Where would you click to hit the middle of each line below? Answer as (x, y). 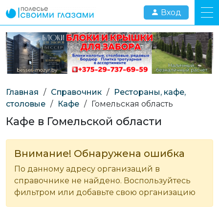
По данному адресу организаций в (87, 169)
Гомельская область (132, 104)
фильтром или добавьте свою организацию (105, 192)
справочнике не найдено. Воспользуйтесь (102, 180)
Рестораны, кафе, (150, 92)
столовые (26, 104)
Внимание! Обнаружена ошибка (99, 153)
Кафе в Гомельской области (84, 121)
